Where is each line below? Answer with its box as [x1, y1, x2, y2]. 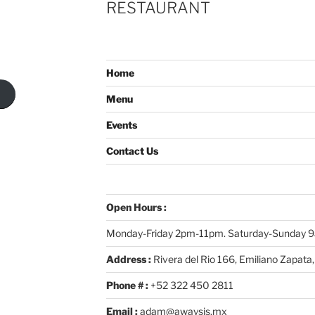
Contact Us [105, 144, 158, 157]
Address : [105, 252, 153, 265]
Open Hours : [105, 200, 167, 213]
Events [105, 118, 137, 131]
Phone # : [105, 278, 148, 291]
